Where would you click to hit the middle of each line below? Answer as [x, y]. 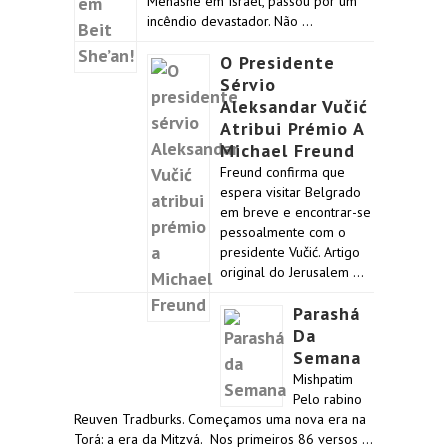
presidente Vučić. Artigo [290, 252]
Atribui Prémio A [292, 128]
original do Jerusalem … [292, 272]
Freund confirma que [282, 172]
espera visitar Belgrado [290, 192]
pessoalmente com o [283, 232]
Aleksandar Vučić [294, 106]
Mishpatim [323, 379]
